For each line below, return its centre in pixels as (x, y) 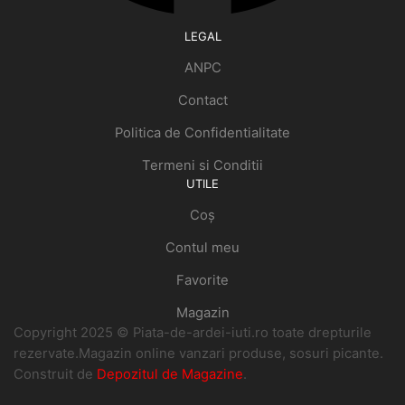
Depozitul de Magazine (170, 374)
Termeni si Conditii (202, 165)
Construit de (55, 374)
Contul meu (202, 248)
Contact (202, 101)
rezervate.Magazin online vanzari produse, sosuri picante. (198, 353)
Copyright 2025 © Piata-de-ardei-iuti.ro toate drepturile (193, 332)
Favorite (202, 280)
